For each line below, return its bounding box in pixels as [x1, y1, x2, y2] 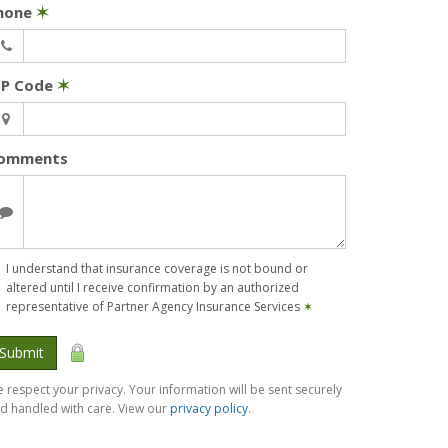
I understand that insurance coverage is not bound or [6, 260, 308, 277]
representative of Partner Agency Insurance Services [6, 298, 303, 315]
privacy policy [170, 400, 248, 417]
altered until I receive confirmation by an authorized [6, 279, 299, 296]
